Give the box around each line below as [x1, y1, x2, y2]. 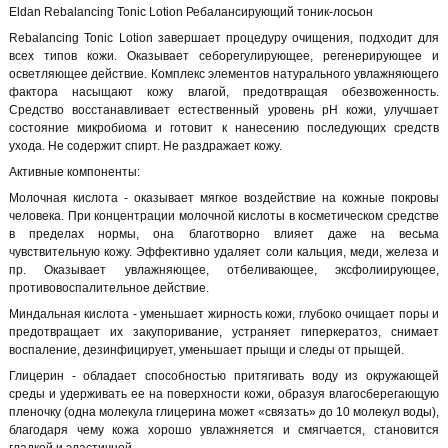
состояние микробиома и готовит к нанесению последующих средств [9, 121, 439, 136]
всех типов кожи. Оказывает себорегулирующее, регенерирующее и [9, 49, 439, 64]
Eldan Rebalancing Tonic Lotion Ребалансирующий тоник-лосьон [9, 5, 373, 20]
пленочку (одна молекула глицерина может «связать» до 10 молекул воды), [9, 405, 439, 420]
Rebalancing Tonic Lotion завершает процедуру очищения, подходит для [9, 31, 439, 46]
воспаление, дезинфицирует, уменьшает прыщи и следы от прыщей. [9, 343, 404, 358]
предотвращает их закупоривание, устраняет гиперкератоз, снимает [9, 325, 439, 340]
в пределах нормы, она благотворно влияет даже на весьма [9, 227, 439, 242]
